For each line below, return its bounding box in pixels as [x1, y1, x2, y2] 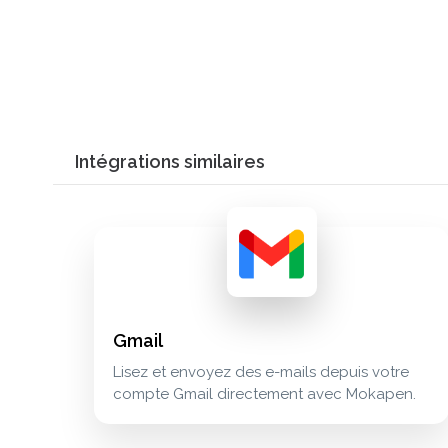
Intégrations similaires [75, 151, 265, 173]
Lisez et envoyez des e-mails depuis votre [112, 363, 409, 382]
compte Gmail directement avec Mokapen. [112, 385, 416, 404]
